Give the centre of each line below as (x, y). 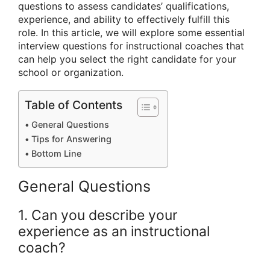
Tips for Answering (71, 139)
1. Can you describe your (98, 215)
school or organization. (71, 72)
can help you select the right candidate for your (127, 59)
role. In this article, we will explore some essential (131, 33)
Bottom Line (56, 154)
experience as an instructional (114, 232)
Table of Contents (74, 105)
